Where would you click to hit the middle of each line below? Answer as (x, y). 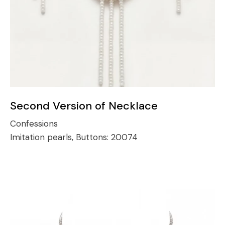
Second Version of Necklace (84, 105)
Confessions (34, 123)
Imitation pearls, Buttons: (61, 137)
